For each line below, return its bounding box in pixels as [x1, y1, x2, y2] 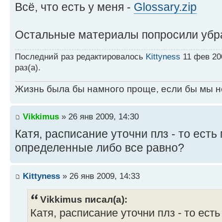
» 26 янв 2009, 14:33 [60, 170, 140, 181]
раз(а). [15, 62, 41, 73]
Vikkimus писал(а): [40, 193, 127, 205]
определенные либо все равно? [15, 141, 184, 154]
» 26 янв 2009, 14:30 [59, 111, 139, 121]
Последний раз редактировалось [15, 52, 146, 62]
